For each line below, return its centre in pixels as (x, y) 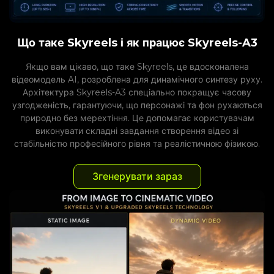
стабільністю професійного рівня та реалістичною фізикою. (137, 144)
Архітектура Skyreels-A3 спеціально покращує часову (137, 93)
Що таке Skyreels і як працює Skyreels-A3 (137, 43)
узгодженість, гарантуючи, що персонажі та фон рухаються (137, 106)
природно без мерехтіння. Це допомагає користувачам (137, 118)
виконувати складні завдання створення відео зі (137, 131)
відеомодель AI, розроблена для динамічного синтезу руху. (137, 80)
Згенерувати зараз (137, 177)
